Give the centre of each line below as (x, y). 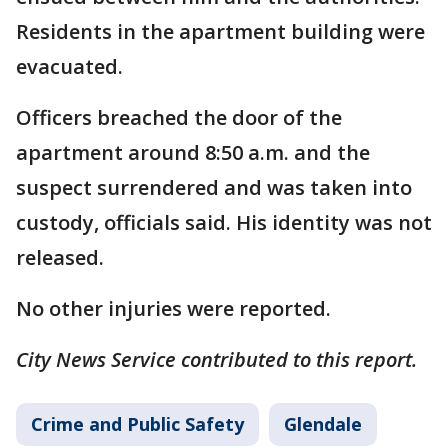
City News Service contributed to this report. (216, 359)
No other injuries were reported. (173, 308)
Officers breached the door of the (179, 117)
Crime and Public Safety (137, 424)
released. (62, 257)
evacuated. (69, 66)
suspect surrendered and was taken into (214, 187)
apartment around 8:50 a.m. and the (193, 152)
